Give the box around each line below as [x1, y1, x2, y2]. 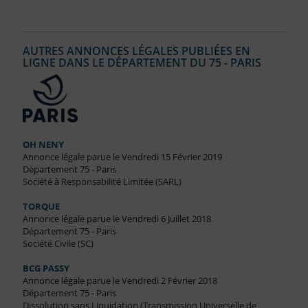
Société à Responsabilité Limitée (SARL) [22, 175, 181, 188]
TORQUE [22, 200, 60, 213]
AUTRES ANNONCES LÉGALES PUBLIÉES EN [22, 43, 250, 59]
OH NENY [22, 138, 64, 151]
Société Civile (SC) [22, 237, 93, 250]
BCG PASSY [22, 262, 69, 275]
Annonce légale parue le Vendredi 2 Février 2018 [22, 274, 217, 287]
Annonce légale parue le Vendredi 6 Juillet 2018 [22, 212, 211, 225]
